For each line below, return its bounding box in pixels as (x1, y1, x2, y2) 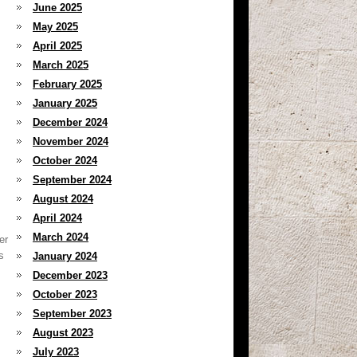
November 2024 (33, 135, 108, 147)
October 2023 (33, 288, 97, 300)
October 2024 (33, 155, 97, 167)
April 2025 (33, 40, 82, 52)
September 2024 (33, 174, 112, 186)
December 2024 (33, 116, 108, 128)
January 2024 (33, 250, 97, 262)
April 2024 (33, 212, 82, 224)
